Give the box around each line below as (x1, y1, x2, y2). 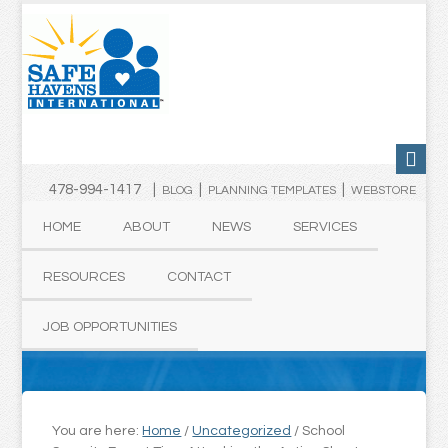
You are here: (52, 424, 143, 438)
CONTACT (167, 270, 232, 284)
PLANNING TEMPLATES (207, 184, 336, 197)
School (299, 424, 346, 438)
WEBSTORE (350, 184, 416, 197)
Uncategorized (192, 424, 292, 438)
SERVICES (293, 220, 358, 234)
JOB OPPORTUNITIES (43, 320, 178, 334)
